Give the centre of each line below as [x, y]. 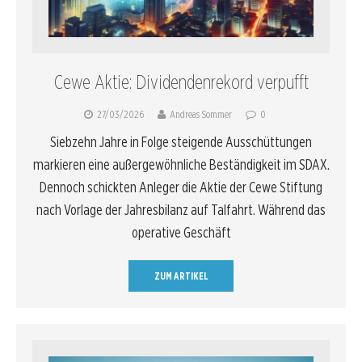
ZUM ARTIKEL [181, 276]
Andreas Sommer [201, 114]
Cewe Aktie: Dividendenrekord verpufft [181, 82]
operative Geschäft [181, 232]
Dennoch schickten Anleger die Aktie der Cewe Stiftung [181, 187]
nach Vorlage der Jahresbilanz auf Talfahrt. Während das [181, 209]
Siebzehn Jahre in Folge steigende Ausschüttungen [181, 141]
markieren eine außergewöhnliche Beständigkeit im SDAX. [181, 164]
